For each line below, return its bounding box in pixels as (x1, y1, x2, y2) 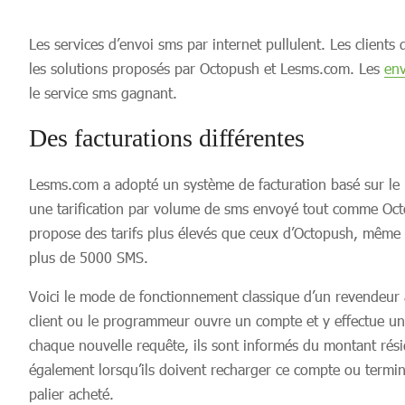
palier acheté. (29, 385, 114, 402)
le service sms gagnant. (29, 84, 177, 101)
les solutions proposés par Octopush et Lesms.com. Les (29, 60, 384, 77)
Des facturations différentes (29, 124, 305, 152)
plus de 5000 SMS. (29, 249, 148, 266)
